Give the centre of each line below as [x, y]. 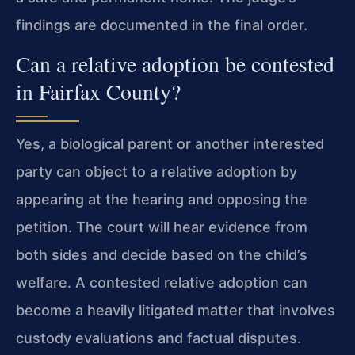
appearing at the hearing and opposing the [162, 199]
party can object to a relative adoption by [157, 171]
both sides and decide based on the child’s [162, 254]
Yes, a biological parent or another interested [170, 143]
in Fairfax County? [98, 91]
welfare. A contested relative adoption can [162, 282]
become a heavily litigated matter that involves [176, 310]
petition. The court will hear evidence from [162, 227]
